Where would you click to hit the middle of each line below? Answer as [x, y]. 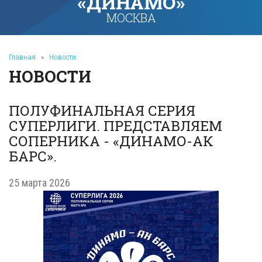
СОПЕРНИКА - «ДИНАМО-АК [111, 141]
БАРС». [33, 156]
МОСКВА [131, 18]
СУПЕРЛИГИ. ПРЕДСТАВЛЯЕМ [116, 126]
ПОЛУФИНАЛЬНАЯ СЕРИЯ [102, 111]
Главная [22, 57]
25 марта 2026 [39, 183]
